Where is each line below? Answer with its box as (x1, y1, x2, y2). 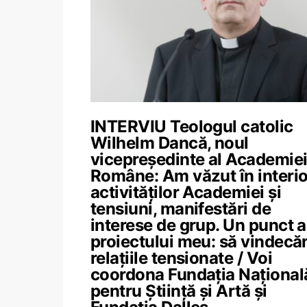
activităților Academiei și (90, 182, 281, 202)
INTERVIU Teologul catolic (90, 116, 293, 136)
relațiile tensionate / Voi (90, 248, 272, 268)
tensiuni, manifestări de (90, 199, 271, 219)
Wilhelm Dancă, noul (90, 133, 249, 153)
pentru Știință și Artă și (90, 281, 267, 301)
